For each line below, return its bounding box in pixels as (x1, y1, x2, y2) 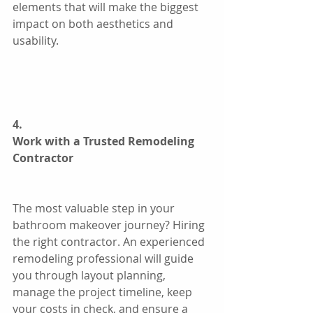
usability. (13, 32, 59, 48)
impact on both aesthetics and (13, 15, 176, 31)
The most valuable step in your (13, 200, 177, 216)
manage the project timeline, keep (13, 284, 195, 300)
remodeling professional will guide (13, 250, 196, 266)
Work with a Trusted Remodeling (13, 133, 197, 149)
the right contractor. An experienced (13, 233, 208, 249)
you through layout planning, (13, 267, 168, 283)
